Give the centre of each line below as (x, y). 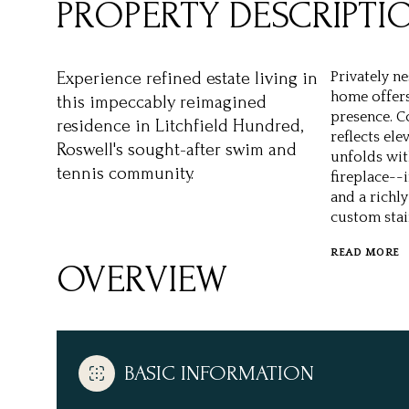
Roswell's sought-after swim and (177, 150)
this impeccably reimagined (162, 102)
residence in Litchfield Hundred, (180, 126)
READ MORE (365, 252)
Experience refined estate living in (187, 79)
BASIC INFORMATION (219, 373)
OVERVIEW (142, 280)
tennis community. (125, 173)
